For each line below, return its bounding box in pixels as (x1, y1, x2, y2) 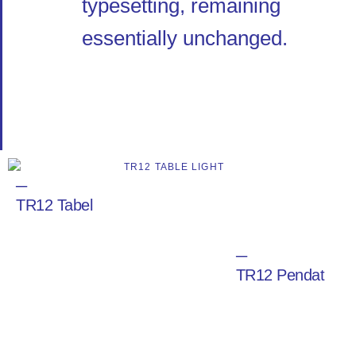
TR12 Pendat (235, 266, 324, 284)
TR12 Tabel (16, 196, 92, 215)
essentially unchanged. (82, 26, 288, 51)
